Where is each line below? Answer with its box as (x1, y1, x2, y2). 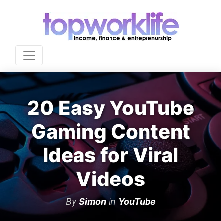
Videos (76, 167, 145, 191)
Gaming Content (31, 119, 190, 144)
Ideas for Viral (43, 143, 178, 167)
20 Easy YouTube (27, 96, 194, 120)
